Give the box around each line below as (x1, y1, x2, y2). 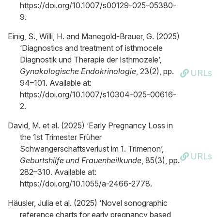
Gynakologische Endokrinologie (20, 66, 136, 76)
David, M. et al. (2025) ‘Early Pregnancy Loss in (8, 121, 173, 130)
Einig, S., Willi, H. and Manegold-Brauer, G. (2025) (8, 31, 180, 41)
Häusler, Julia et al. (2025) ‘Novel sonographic (8, 198, 168, 208)
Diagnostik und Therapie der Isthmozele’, (20, 55, 161, 64)
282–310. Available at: (20, 167, 96, 177)
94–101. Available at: (20, 78, 92, 88)
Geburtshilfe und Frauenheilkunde (20, 155, 141, 165)
